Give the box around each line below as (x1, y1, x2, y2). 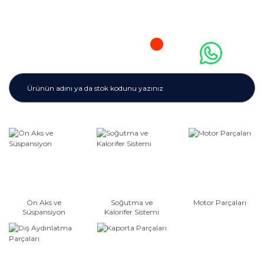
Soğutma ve (111, 198, 153, 207)
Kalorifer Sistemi (104, 207, 160, 217)
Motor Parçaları (193, 198, 247, 207)
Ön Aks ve (27, 198, 62, 207)
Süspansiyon (22, 207, 66, 217)
